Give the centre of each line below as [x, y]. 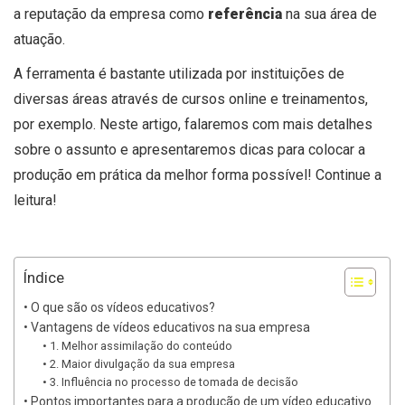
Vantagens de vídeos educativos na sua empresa [170, 328]
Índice [44, 278]
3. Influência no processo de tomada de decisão [174, 382]
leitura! [35, 201]
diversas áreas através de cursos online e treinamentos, [191, 99]
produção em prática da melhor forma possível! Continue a [198, 175]
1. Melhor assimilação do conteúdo [141, 346]
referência [247, 14]
